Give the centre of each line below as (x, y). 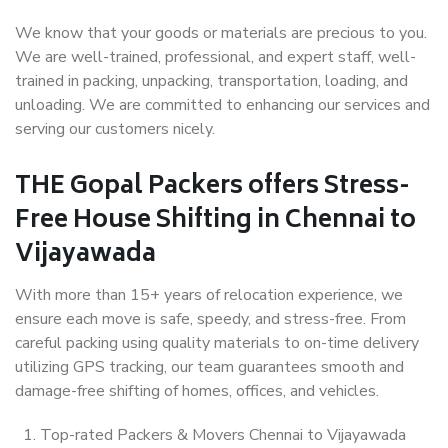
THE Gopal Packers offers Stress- (212, 188)
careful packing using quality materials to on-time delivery (217, 343)
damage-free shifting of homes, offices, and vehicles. (197, 391)
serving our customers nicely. (115, 129)
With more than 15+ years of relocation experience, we (209, 295)
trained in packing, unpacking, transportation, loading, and (211, 81)
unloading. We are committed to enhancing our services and (222, 105)
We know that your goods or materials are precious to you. (221, 33)
